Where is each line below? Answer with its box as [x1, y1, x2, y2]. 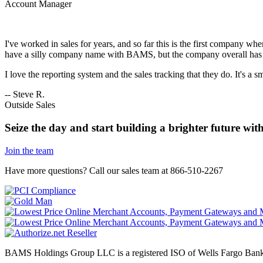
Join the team [5, 145, 53, 156]
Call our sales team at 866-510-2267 [89, 165, 223, 176]
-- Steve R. [5, 89, 45, 100]
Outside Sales [5, 100, 55, 110]
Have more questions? [5, 165, 89, 176]
